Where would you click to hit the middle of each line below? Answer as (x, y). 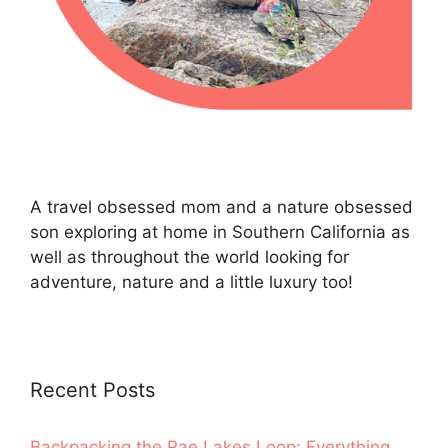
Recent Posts (92, 390)
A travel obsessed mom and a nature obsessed (221, 207)
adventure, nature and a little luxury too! (191, 282)
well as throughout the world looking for (189, 257)
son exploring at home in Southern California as (220, 232)
